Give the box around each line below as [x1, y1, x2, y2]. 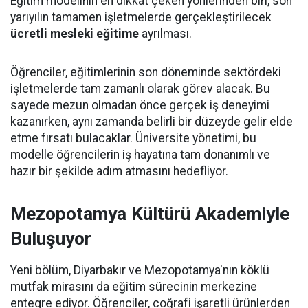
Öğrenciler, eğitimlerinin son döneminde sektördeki [10, 65, 281, 79]
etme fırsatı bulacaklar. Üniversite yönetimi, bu [10, 131, 256, 145]
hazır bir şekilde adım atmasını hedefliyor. [10, 164, 228, 178]
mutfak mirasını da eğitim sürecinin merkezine [10, 280, 257, 294]
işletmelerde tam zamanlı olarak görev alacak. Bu [10, 82, 270, 96]
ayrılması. [139, 27, 192, 41]
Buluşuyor [10, 228, 91, 249]
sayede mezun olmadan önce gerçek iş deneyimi [10, 98, 269, 112]
